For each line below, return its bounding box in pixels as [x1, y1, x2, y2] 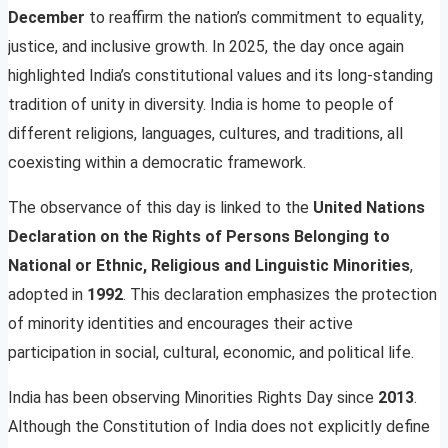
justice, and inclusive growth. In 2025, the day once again [8, 36, 404, 56]
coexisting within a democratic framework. [8, 152, 306, 172]
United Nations [313, 197, 425, 217]
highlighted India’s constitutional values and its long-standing [8, 65, 433, 85]
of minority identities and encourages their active [8, 313, 353, 333]
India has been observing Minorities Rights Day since [8, 387, 378, 407]
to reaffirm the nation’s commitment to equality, [85, 7, 424, 27]
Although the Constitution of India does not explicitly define [8, 416, 430, 436]
